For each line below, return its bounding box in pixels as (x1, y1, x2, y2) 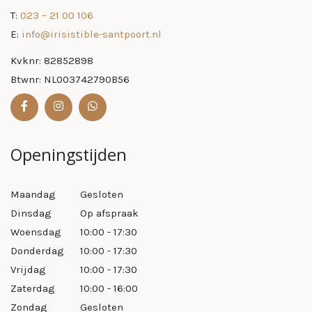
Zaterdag (10, 282, 55, 295)
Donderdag (10, 244, 64, 258)
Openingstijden (10, 143, 127, 166)
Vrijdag (10, 263, 46, 276)
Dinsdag (10, 207, 52, 220)
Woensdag (10, 226, 61, 239)
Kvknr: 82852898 (10, 54, 93, 68)
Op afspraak (80, 207, 139, 220)
